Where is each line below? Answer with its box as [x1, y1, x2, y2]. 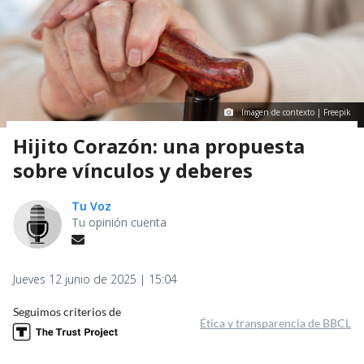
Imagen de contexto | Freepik [241, 106, 351, 118]
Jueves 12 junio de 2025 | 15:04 [13, 271, 177, 287]
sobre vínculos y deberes [13, 156, 253, 184]
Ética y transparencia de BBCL [200, 315, 351, 330]
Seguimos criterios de [13, 304, 121, 318]
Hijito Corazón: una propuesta [13, 132, 305, 159]
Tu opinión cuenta [71, 214, 167, 230]
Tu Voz [71, 197, 111, 214]
